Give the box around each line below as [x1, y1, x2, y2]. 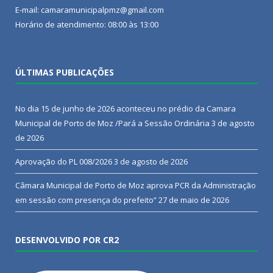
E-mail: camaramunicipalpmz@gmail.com [15, 4, 164, 15]
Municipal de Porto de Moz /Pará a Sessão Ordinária [15, 117, 210, 129]
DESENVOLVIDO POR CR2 [15, 233, 119, 246]
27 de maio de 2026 [158, 194, 229, 205]
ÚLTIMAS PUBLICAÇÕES [15, 66, 114, 78]
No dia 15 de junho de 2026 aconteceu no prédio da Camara [15, 102, 236, 114]
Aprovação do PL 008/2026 [15, 155, 112, 167]
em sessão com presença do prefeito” [15, 194, 157, 205]
